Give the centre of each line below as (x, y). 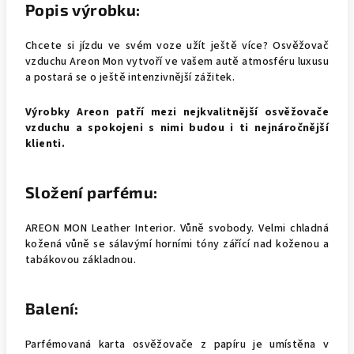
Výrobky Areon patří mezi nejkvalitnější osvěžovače (177, 112)
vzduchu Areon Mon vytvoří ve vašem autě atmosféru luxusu (177, 62)
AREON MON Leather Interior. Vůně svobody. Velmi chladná (177, 228)
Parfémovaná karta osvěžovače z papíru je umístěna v (177, 345)
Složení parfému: (92, 192)
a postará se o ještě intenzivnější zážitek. (130, 77)
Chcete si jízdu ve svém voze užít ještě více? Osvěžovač (177, 46)
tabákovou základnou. (81, 260)
